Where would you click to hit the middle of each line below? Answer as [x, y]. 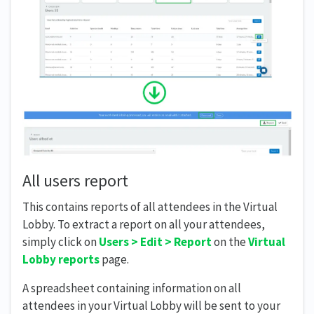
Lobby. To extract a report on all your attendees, [144, 225]
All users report [75, 181]
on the [230, 242]
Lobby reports [61, 260]
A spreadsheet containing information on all [132, 288]
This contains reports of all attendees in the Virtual [150, 207]
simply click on [61, 242]
